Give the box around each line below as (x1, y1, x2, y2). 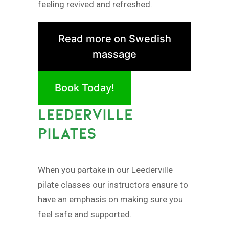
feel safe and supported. (38, 209, 132, 220)
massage (93, 48, 136, 60)
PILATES (38, 124, 97, 142)
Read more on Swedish (58, 32, 171, 45)
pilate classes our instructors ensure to (38, 179, 188, 190)
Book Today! (55, 81, 114, 94)
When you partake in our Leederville (38, 165, 173, 175)
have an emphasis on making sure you (38, 194, 183, 205)
